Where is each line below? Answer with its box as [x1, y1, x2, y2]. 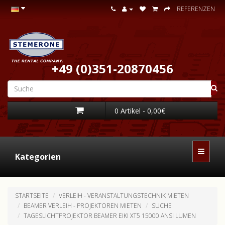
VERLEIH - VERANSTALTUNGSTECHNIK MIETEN [59, 191, 189, 200]
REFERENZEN [177, 5, 215, 13]
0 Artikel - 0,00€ [115, 105, 165, 116]
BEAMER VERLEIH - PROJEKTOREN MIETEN [24, 201, 142, 210]
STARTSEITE [15, 191, 49, 200]
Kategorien [15, 151, 61, 162]
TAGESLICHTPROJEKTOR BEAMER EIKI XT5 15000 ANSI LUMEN [24, 211, 196, 220]
